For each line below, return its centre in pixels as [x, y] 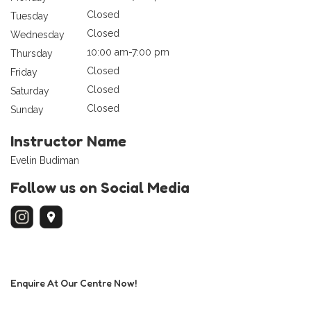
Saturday [30, 91]
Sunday [27, 109]
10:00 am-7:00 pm [128, 52]
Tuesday [30, 16]
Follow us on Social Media [100, 187]
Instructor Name [68, 141]
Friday [24, 72]
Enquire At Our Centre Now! [74, 283]
